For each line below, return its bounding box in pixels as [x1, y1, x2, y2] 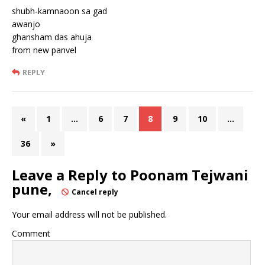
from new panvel [12, 44, 76, 56]
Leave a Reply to [12, 164, 130, 185]
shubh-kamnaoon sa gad [12, 5, 107, 17]
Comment [12, 227, 50, 239]
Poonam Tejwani [130, 164, 248, 185]
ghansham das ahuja [12, 31, 92, 43]
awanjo [12, 18, 40, 30]
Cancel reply [72, 186, 118, 197]
